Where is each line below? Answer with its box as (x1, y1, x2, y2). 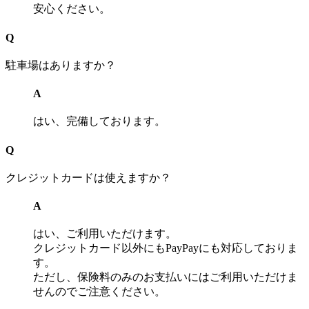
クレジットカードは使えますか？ (6, 171, 171, 183)
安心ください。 (33, 3, 110, 15)
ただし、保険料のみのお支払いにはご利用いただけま (33, 271, 298, 283)
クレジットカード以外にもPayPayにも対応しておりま (33, 242, 298, 255)
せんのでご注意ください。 (33, 286, 166, 298)
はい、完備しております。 (33, 115, 166, 128)
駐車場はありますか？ (6, 59, 116, 71)
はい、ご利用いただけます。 (33, 228, 177, 240)
